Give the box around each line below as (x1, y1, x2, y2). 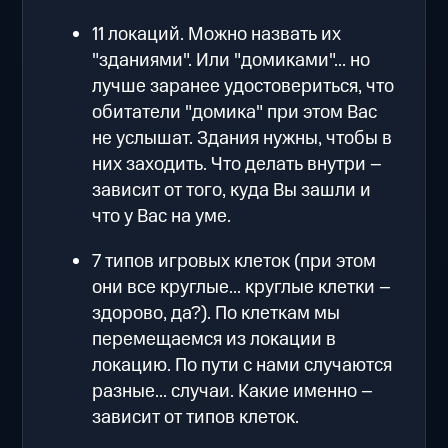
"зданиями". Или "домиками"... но (92, 46, 371, 74)
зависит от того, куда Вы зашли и (92, 176, 372, 204)
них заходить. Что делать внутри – (92, 150, 383, 178)
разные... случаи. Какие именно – (92, 377, 374, 405)
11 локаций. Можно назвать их (92, 20, 342, 48)
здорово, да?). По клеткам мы (92, 299, 341, 327)
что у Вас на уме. (92, 202, 232, 230)
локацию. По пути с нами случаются (92, 351, 393, 379)
